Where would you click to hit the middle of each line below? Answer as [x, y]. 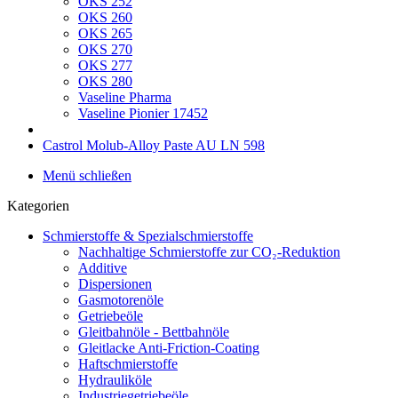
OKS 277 [105, 65]
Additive [103, 268]
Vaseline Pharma [125, 97]
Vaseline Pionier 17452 [143, 113]
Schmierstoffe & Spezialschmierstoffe [148, 236]
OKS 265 [105, 33]
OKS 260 [105, 17]
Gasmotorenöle [121, 300]
